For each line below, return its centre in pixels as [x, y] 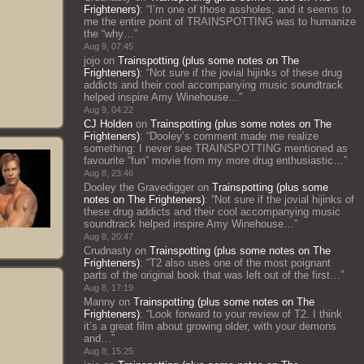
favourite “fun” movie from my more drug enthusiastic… [214, 160]
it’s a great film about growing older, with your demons [210, 326]
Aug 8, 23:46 [108, 173]
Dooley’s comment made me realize [234, 136]
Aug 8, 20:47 [108, 236]
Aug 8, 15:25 [108, 351]
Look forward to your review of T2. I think [246, 314]
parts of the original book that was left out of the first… [212, 275]
